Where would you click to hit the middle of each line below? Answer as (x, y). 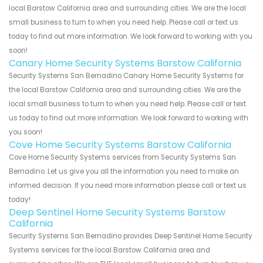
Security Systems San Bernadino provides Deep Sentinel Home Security (131, 236)
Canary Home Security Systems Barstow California (125, 63)
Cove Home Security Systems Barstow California (120, 144)
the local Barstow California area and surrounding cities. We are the (125, 90)
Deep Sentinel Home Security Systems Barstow (117, 212)
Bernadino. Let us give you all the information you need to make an (124, 171)
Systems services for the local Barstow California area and (109, 250)
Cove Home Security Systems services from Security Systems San (122, 157)
